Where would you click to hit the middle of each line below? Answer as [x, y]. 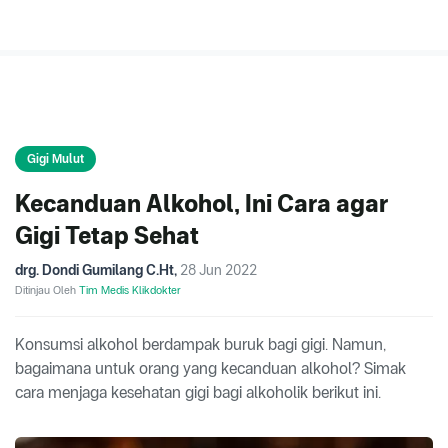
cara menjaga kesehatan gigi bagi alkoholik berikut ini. [198, 393]
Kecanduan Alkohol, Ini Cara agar [201, 204]
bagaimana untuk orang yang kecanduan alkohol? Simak [210, 369]
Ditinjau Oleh [47, 290]
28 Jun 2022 [218, 270]
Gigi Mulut [55, 159]
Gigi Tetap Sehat [107, 236]
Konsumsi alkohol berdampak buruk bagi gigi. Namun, [200, 345]
